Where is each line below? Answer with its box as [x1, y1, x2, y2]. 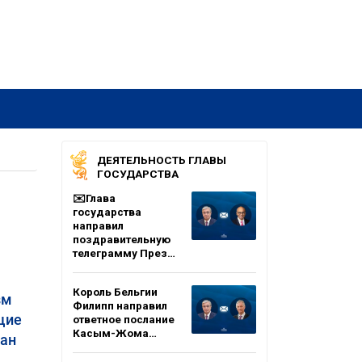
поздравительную [73, 233, 170, 246]
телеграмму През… [73, 246, 175, 259]
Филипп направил [73, 299, 167, 312]
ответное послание [73, 313, 175, 326]
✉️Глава [73, 192, 116, 204]
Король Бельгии [73, 285, 158, 298]
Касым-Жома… [73, 326, 157, 339]
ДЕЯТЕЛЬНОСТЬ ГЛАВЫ [97, 154, 226, 166]
